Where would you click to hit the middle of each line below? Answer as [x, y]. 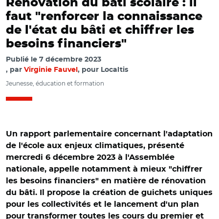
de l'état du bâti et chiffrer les [100, 30]
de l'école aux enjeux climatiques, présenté [95, 146]
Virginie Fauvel [51, 70]
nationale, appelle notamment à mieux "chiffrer [104, 169]
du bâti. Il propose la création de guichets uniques [109, 193]
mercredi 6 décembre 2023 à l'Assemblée [90, 157]
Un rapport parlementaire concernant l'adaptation [109, 134]
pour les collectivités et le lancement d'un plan [102, 204]
